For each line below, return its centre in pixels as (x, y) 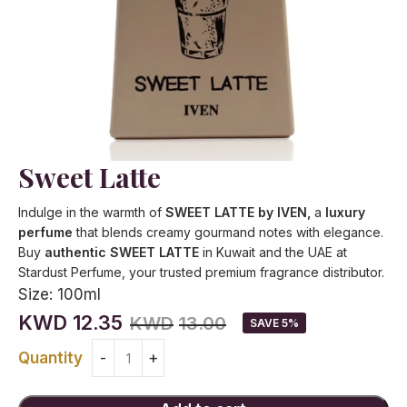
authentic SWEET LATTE (122, 252)
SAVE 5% (274, 323)
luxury (345, 212)
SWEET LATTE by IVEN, (240, 212)
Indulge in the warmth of (92, 212)
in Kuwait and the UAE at (273, 252)
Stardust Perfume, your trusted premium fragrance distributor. (201, 272)
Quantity (50, 357)
